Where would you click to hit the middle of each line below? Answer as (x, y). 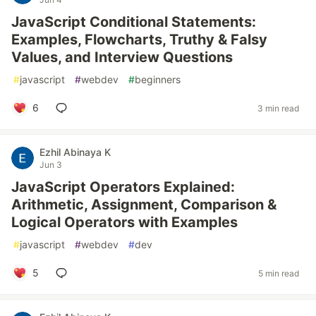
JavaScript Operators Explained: (123, 187)
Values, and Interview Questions (122, 57)
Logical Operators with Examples (124, 222)
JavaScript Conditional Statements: (134, 22)
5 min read (279, 273)
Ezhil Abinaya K (75, 152)
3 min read (278, 108)
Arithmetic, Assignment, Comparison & (144, 205)
